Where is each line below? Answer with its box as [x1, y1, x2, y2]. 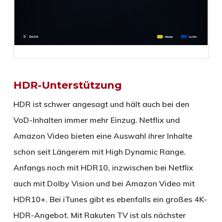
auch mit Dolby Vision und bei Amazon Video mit [13, 178, 195, 188]
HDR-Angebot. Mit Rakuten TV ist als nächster [13, 210, 186, 220]
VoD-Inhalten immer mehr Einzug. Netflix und [13, 114, 180, 125]
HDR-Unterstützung [13, 78, 122, 91]
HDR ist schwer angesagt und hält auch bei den [13, 99, 189, 109]
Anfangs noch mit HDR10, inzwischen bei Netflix [13, 162, 193, 172]
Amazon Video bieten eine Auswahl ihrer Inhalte [13, 130, 192, 141]
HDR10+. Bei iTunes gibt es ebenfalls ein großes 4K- [13, 194, 207, 204]
